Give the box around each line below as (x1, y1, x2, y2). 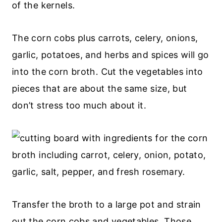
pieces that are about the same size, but (12, 83, 187, 94)
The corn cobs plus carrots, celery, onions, (12, 32, 198, 43)
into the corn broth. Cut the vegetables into (12, 66, 203, 77)
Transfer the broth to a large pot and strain (12, 199, 201, 210)
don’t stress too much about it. (12, 100, 147, 111)
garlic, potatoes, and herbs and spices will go (12, 49, 209, 60)
